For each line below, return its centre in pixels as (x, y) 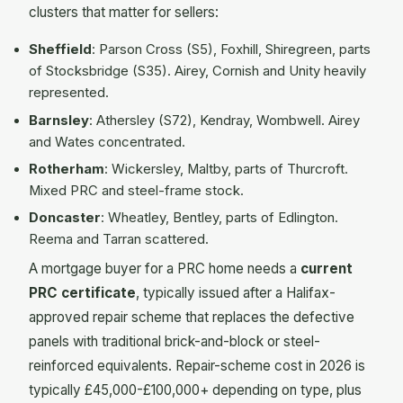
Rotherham (67, 170)
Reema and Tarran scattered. (119, 240)
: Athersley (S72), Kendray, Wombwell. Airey (224, 120)
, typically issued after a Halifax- (236, 292)
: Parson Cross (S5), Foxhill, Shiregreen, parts (231, 50)
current (327, 268)
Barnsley (59, 120)
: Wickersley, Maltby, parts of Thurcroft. (226, 170)
